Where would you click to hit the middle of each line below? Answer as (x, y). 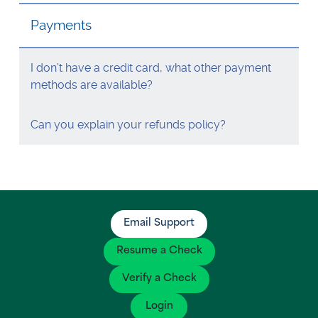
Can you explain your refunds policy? (128, 125)
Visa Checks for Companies (132, 18)
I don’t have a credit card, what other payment (150, 68)
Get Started (88, 50)
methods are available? (91, 85)
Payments (61, 25)
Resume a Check (159, 251)
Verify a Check (159, 279)
